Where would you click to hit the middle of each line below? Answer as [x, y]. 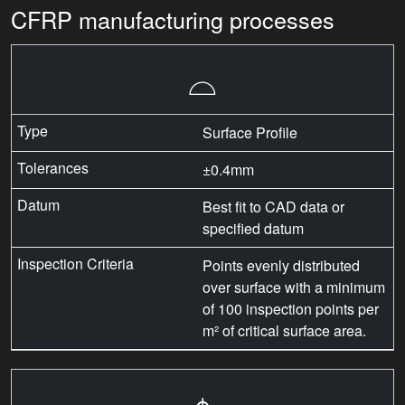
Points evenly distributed [281, 265]
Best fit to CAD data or [273, 206]
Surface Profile [250, 132]
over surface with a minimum [294, 287]
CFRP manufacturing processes [173, 19]
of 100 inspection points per [291, 308]
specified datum [253, 228]
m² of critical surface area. [284, 330]
